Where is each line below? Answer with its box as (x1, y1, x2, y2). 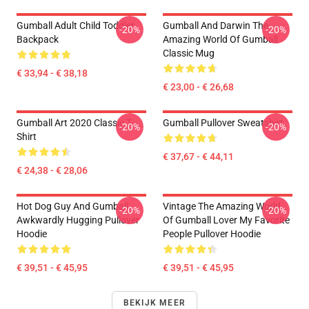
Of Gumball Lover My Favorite (163, 215, 290, 226)
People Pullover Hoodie (163, 228, 261, 239)
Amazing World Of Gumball (163, 34, 278, 45)
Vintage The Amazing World (163, 201, 281, 212)
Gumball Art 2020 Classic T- (17, 117, 133, 128)
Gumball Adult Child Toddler (17, 20, 134, 31)
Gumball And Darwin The (163, 20, 268, 31)
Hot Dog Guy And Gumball (17, 201, 128, 212)
